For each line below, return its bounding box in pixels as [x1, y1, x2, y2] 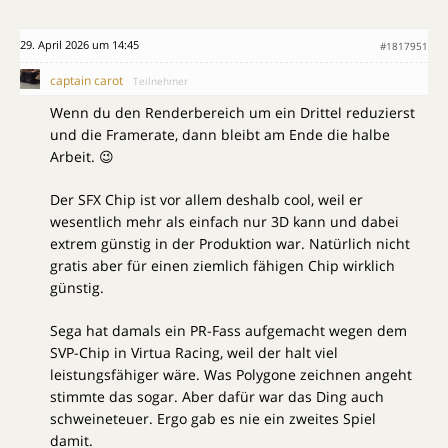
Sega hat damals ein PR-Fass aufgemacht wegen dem [50, 321, 407, 341]
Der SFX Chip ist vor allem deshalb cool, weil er [50, 190, 363, 210]
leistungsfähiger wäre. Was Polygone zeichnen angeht [50, 365, 412, 385]
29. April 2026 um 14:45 [20, 37, 139, 53]
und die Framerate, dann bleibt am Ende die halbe [50, 125, 390, 145]
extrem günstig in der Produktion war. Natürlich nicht [50, 234, 410, 254]
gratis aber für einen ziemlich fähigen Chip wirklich [50, 256, 395, 276]
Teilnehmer [133, 74, 188, 89]
